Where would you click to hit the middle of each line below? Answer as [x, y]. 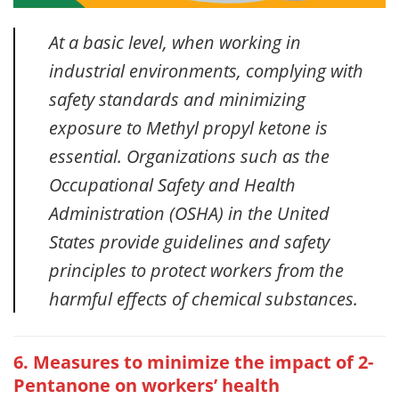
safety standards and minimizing [177, 99]
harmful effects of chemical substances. [203, 299]
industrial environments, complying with [206, 71]
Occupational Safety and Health [172, 185]
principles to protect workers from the [196, 270]
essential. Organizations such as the [189, 156]
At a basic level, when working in [175, 42]
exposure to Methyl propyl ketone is [188, 128]
